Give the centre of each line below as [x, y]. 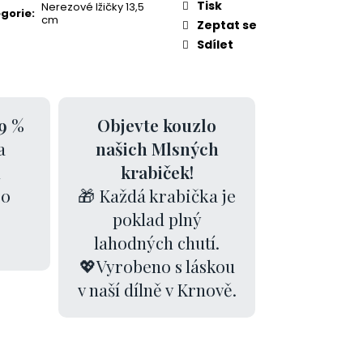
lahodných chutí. [157, 243]
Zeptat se [227, 26]
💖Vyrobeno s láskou [157, 266]
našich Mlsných [157, 149]
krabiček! [157, 172]
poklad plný [157, 219]
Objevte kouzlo [157, 125]
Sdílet [215, 45]
